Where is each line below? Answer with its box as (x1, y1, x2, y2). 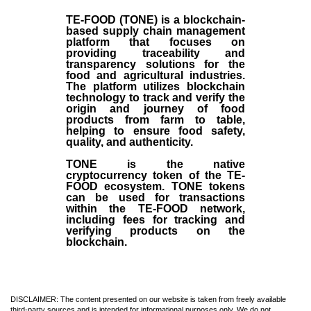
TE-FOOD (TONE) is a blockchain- (66, 13, 245, 26)
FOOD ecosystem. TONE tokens (66, 180, 245, 192)
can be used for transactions (66, 191, 245, 203)
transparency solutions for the (66, 58, 245, 70)
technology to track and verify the (66, 91, 245, 103)
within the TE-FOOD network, (66, 202, 245, 215)
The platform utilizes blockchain (66, 80, 245, 92)
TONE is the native (66, 158, 245, 170)
